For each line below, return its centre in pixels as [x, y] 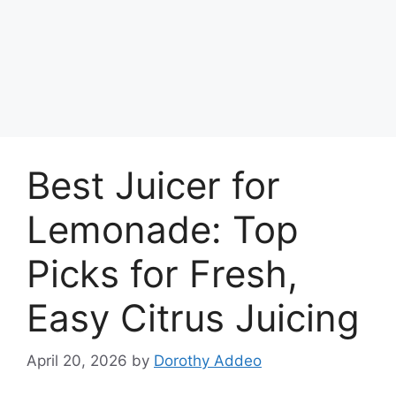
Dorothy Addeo [208, 361]
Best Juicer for [153, 185]
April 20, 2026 [77, 361]
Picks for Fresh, [162, 273]
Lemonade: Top [163, 229]
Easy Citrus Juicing [193, 317]
